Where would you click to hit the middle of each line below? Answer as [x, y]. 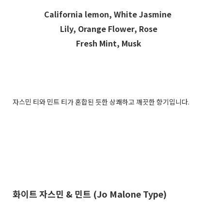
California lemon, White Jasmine [108, 14]
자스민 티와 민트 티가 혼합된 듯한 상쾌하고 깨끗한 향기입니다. [102, 101]
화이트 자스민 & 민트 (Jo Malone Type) [91, 194]
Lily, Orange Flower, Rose [108, 28]
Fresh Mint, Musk [108, 43]
